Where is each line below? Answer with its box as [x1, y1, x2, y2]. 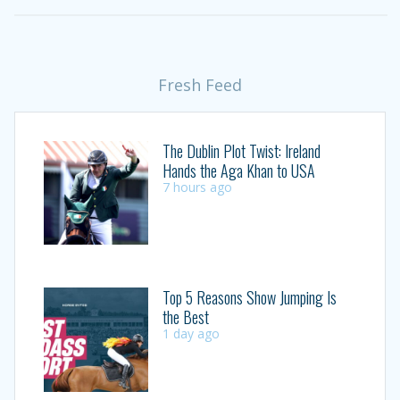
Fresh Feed [158, 73, 242, 96]
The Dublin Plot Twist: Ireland [162, 138, 321, 162]
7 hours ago [162, 178, 232, 196]
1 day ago [162, 325, 220, 343]
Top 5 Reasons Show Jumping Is [162, 286, 337, 310]
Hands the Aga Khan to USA [162, 158, 315, 182]
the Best [162, 305, 209, 329]
